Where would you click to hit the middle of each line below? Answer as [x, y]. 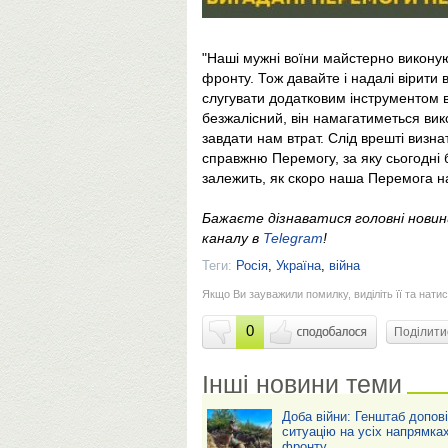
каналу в [232, 237]
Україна [298, 265]
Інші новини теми [302, 383]
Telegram [293, 237]
